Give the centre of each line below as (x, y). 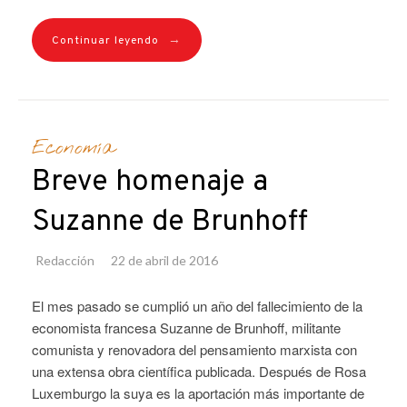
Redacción (65, 260)
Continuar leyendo (105, 41)
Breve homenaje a (150, 182)
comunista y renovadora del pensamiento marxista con (194, 349)
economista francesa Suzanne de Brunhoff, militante (186, 327)
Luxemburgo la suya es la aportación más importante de (198, 392)
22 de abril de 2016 (164, 260)
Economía (73, 148)
